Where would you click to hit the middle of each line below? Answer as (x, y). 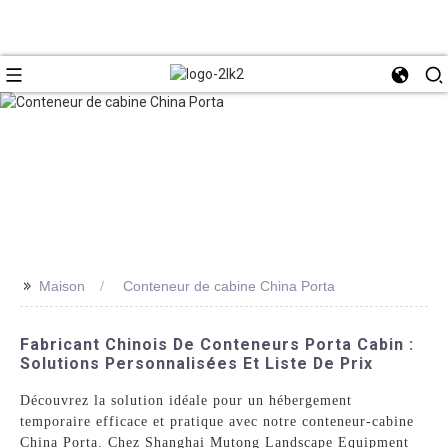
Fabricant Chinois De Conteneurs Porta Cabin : (217, 344)
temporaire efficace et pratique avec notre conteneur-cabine (217, 421)
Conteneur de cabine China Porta (229, 285)
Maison (62, 285)
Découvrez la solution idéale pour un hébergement (186, 400)
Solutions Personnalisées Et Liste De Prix (197, 363)
